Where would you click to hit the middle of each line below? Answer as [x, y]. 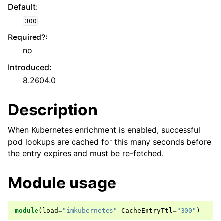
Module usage [62, 183]
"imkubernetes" [90, 210]
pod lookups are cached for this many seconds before [110, 142]
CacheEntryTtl [147, 210]
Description [53, 110]
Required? [27, 37]
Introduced [29, 67]
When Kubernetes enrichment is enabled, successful [104, 130]
